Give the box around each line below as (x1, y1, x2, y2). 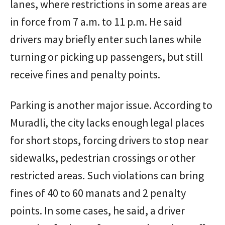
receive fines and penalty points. (10, 67, 160, 81)
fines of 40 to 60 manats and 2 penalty (10, 185, 186, 200)
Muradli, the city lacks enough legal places (10, 115, 204, 130)
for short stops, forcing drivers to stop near (10, 133, 208, 147)
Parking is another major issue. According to (10, 97, 212, 112)
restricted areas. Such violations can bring (10, 168, 204, 182)
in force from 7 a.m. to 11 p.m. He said (10, 14, 182, 29)
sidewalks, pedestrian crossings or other (10, 150, 195, 165)
